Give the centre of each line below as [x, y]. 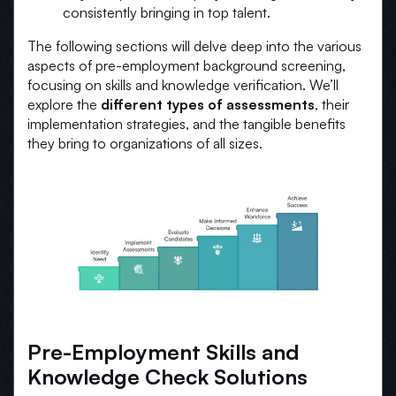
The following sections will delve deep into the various [194, 46]
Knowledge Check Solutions [168, 377]
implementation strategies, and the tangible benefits [187, 123]
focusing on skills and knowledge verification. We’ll [183, 84]
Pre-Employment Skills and [163, 352]
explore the [64, 104]
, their [332, 104]
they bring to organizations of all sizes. [145, 143]
